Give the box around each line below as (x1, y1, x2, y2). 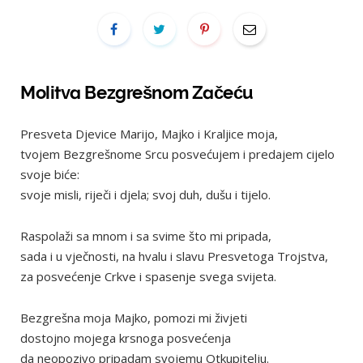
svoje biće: (20, 166, 79, 182)
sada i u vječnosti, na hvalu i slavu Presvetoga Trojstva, (20, 248, 328, 264)
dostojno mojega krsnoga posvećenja (20, 330, 231, 346)
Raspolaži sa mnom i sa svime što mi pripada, (20, 228, 271, 244)
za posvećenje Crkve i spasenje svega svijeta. (20, 268, 276, 284)
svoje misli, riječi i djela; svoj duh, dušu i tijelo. (20, 186, 271, 203)
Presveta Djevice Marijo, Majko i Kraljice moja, (20, 126, 278, 142)
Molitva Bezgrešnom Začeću (20, 82, 254, 103)
